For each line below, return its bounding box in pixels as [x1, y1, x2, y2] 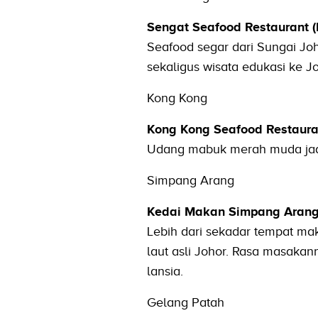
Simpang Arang [146, 172, 234, 187]
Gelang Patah [146, 295, 224, 309]
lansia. [146, 263, 183, 278]
